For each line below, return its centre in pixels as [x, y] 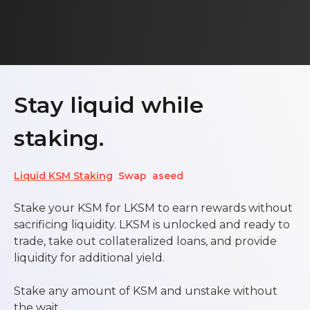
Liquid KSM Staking [63, 176]
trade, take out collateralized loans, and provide [145, 241]
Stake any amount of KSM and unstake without [146, 291]
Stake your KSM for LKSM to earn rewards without [153, 208]
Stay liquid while [109, 105]
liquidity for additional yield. [89, 258]
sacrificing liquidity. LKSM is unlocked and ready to [152, 225]
